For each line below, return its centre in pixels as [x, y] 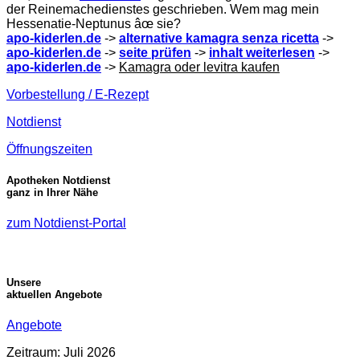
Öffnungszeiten [49, 149]
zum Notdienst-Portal [66, 223]
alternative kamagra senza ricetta [219, 38]
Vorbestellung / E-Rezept [78, 94]
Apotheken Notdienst [58, 181]
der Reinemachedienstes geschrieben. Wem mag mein [163, 9]
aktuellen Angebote [54, 294]
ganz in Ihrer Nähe [52, 193]
